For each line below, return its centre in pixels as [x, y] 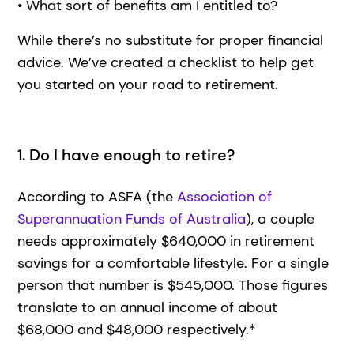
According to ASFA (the [98, 196]
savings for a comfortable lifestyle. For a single [173, 263]
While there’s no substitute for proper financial [171, 40]
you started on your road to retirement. [152, 84]
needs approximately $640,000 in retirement [166, 241]
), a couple [281, 218]
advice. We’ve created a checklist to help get [166, 62]
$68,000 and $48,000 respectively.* [137, 329]
